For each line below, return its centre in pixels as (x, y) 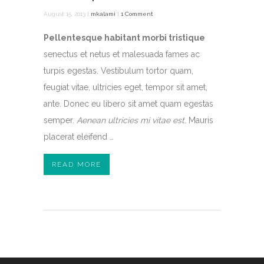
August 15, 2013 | (67, 14)
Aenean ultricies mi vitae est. (131, 120)
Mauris (200, 120)
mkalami (103, 14)
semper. (60, 120)
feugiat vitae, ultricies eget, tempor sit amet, (126, 87)
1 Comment (137, 14)
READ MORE (77, 164)
